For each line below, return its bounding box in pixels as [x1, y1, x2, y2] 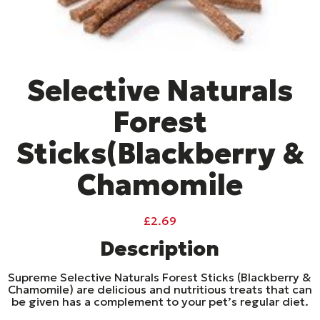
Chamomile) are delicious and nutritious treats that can [7, 281, 312, 296]
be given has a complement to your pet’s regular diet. [11, 294, 309, 309]
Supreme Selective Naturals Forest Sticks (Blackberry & [8, 269, 312, 284]
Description [100, 236, 220, 261]
